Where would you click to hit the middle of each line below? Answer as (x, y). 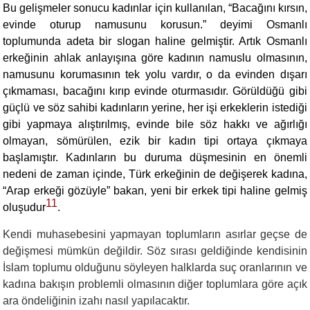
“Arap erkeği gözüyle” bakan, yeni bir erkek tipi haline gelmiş (155, 191)
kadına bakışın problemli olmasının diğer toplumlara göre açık (155, 284)
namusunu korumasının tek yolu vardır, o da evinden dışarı (155, 74)
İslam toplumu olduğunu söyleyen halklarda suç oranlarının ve (155, 267)
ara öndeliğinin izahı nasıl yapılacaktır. (97, 301)
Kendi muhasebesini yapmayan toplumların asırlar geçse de (155, 234)
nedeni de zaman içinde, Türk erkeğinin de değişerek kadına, (155, 174)
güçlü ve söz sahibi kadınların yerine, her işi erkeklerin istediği (155, 108)
